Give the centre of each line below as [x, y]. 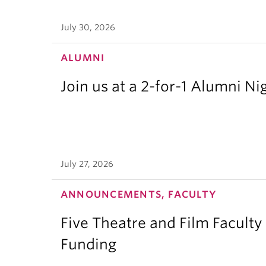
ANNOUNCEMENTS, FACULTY [139, 195]
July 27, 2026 [87, 164]
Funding [88, 245]
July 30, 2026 [88, 27]
